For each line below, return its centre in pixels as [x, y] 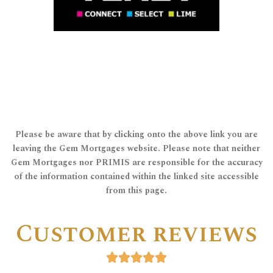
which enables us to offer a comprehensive [136, 10]
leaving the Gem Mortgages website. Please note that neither [136, 148]
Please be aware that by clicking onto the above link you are [136, 134]
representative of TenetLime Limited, [136, 24]
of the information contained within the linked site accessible [136, 176]
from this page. [136, 190]
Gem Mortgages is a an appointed [136, 38]
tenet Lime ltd [136, 64]
